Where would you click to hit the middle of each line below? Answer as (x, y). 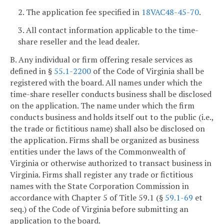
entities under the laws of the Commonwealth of (98, 151)
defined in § (32, 71)
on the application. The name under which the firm (102, 105)
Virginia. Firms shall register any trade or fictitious (101, 174)
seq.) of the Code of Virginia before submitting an (99, 209)
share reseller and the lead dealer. (79, 42)
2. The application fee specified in (80, 12)
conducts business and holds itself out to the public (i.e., (112, 117)
